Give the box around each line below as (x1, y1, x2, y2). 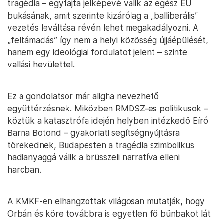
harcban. (7, 164, 41, 175)
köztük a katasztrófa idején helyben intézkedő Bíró (7, 115, 208, 126)
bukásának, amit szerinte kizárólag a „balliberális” (7, 10, 198, 21)
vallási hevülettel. (7, 59, 75, 70)
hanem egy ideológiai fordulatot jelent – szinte (7, 47, 187, 58)
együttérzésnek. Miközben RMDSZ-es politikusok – (7, 103, 208, 114)
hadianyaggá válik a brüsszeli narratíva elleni (7, 152, 180, 163)
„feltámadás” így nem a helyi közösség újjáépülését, (7, 35, 208, 45)
